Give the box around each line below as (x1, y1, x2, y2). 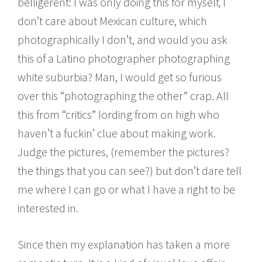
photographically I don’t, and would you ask (18, 32, 227, 47)
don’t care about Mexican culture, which (18, 13, 207, 28)
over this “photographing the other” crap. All (18, 88, 229, 103)
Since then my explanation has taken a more (18, 236, 230, 251)
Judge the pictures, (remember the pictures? (18, 144, 229, 159)
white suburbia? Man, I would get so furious (18, 69, 222, 84)
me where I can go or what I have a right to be (18, 181, 235, 196)
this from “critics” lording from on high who (18, 106, 219, 122)
